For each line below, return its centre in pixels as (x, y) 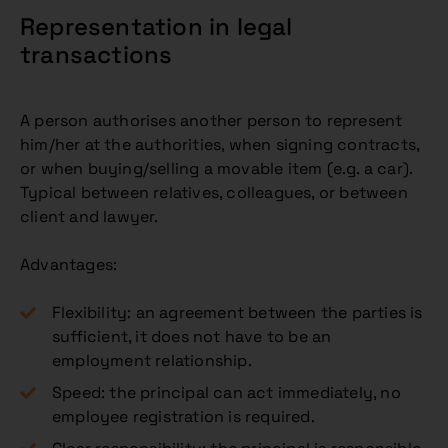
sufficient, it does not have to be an (192, 336)
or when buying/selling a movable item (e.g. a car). (216, 168)
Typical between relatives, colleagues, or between (214, 192)
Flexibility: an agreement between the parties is (237, 312)
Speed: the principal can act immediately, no (226, 392)
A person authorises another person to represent (211, 120)
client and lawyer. (89, 216)
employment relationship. (152, 360)
